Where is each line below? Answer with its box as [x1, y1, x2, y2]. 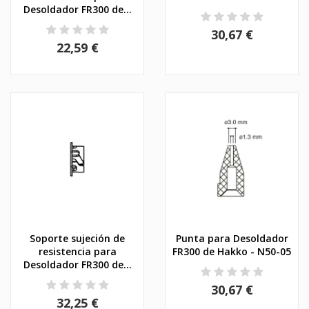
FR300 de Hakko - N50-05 [172, 244, 291, 258]
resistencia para [38, 244, 117, 258]
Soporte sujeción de [30, 231, 125, 245]
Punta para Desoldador [175, 231, 288, 245]
